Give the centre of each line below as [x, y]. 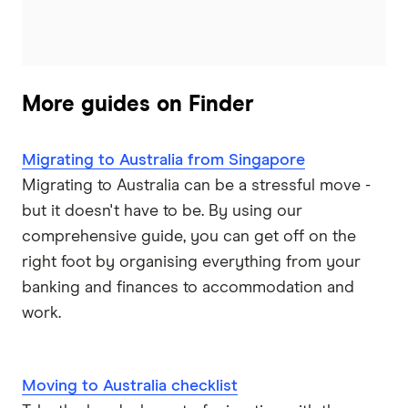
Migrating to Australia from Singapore [163, 161]
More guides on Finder [138, 105]
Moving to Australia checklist [130, 387]
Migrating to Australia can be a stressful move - [196, 186]
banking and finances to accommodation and [188, 288]
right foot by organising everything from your [191, 263]
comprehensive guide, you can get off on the [189, 237]
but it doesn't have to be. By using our [162, 212]
